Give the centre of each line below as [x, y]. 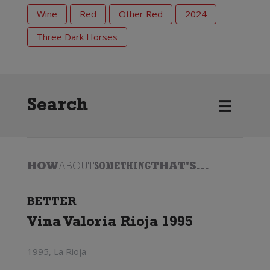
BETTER [52, 203]
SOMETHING [122, 168]
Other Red [140, 14]
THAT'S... [180, 168]
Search [57, 107]
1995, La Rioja [56, 251]
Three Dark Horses [77, 37]
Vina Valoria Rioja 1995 [110, 224]
